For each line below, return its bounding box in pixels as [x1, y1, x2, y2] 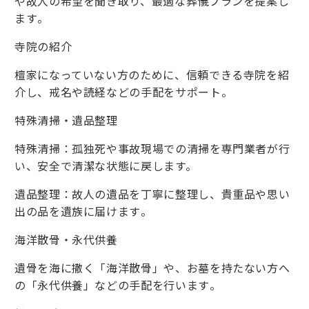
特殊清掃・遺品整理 [14, 112, 118, 129]
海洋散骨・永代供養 [14, 231, 118, 248]
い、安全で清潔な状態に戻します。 [14, 157, 197, 175]
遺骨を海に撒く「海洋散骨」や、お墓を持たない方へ [14, 259, 290, 277]
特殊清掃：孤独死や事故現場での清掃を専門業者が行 [14, 140, 290, 157]
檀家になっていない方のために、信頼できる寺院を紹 [14, 66, 290, 83]
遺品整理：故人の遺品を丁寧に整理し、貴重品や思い [14, 186, 290, 203]
